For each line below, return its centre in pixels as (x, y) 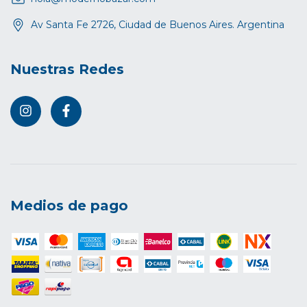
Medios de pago (69, 205)
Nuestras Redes (67, 70)
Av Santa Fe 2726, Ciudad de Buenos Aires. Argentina (158, 25)
